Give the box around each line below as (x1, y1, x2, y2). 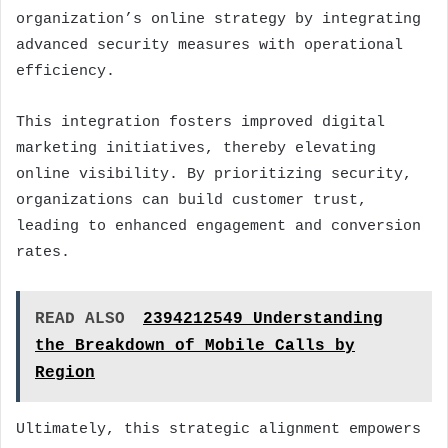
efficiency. (16, 62, 115, 80)
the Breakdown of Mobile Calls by (35, 336, 355, 355)
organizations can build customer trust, (16, 191, 367, 209)
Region (35, 363, 95, 382)
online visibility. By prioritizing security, (16, 165, 412, 183)
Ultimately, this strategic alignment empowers (16, 420, 421, 438)
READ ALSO (35, 309, 125, 328)
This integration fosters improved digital (16, 113, 385, 131)
